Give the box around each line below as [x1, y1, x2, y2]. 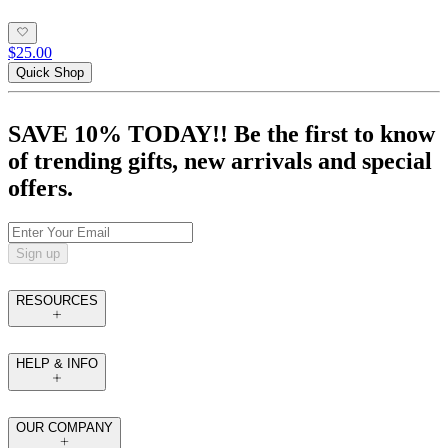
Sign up [16, 246, 60, 262]
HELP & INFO [16, 356, 98, 372]
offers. [8, 175, 73, 202]
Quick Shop [16, 65, 84, 81]
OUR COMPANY [16, 419, 113, 435]
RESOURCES [16, 293, 98, 309]
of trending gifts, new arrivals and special [8, 148, 432, 175]
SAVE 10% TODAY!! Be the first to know [8, 121, 435, 148]
